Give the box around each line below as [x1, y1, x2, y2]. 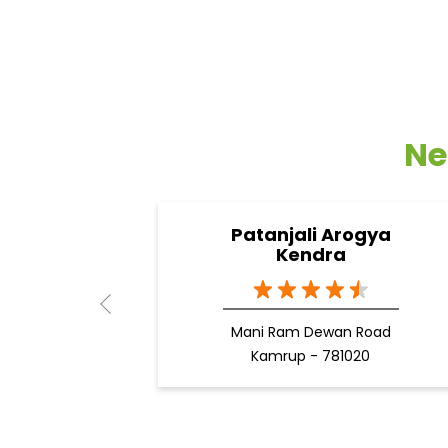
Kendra [275, 242, 346, 268]
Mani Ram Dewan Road [230, 322, 391, 343]
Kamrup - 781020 [251, 346, 370, 367]
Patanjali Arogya [230, 222, 391, 248]
